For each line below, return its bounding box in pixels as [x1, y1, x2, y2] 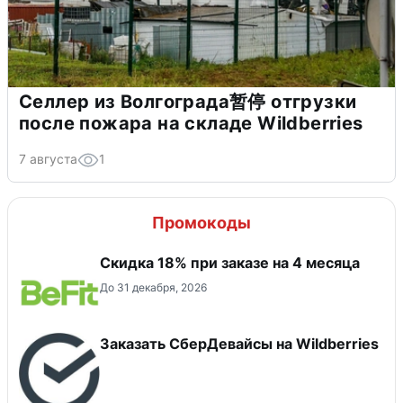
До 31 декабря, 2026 [100, 281, 207, 295]
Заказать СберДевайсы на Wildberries [100, 335, 379, 354]
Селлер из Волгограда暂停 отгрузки [19, 91, 357, 113]
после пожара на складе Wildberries [19, 112, 363, 135]
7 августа [19, 151, 77, 167]
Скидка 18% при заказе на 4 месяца [100, 254, 360, 273]
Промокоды [152, 213, 251, 233]
